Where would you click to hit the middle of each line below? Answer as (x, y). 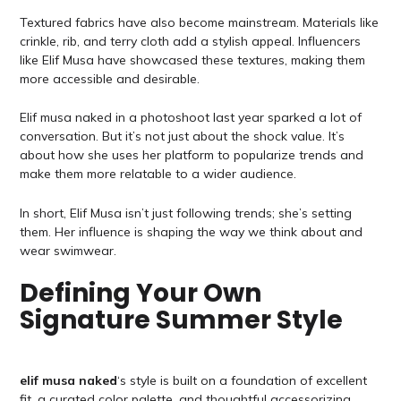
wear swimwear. (68, 250)
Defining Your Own (140, 294)
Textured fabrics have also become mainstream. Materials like (199, 23)
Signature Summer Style (181, 320)
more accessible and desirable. (109, 79)
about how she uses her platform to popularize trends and (191, 155)
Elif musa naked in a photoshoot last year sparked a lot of (190, 118)
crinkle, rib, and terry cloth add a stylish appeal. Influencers (190, 42)
